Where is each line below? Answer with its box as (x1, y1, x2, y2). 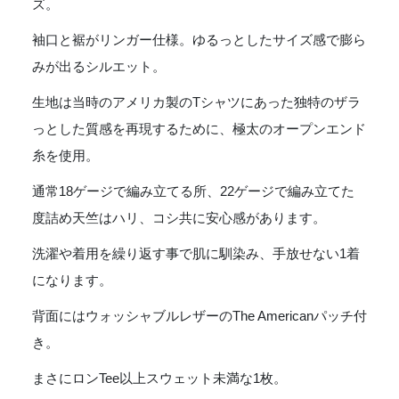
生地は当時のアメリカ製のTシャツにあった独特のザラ (32, 94, 361, 110)
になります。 (32, 273, 112, 289)
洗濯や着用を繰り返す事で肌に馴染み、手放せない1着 (32, 246, 360, 262)
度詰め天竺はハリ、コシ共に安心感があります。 (32, 210, 326, 226)
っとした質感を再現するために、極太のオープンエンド (32, 121, 366, 137)
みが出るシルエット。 (32, 59, 166, 75)
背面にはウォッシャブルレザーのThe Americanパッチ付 (32, 308, 367, 324)
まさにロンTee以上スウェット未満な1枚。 (32, 370, 287, 387)
